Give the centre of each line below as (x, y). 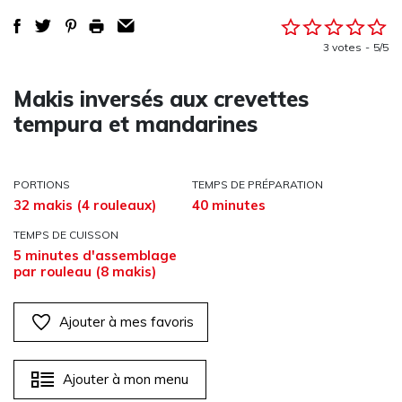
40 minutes (229, 205)
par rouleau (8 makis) (85, 271)
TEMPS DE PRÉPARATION (258, 184)
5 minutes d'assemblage (95, 255)
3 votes (342, 47)
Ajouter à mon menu (126, 379)
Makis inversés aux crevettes (161, 99)
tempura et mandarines (135, 124)
